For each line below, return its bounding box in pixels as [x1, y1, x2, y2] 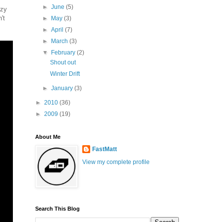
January [51, 85, 75, 92]
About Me [35, 134, 60, 140]
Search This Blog [35, 206, 80, 212]
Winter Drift [50, 70, 80, 77]
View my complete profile [82, 159, 150, 166]
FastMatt [92, 146, 117, 153]
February [51, 49, 77, 56]
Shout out [50, 59, 76, 66]
